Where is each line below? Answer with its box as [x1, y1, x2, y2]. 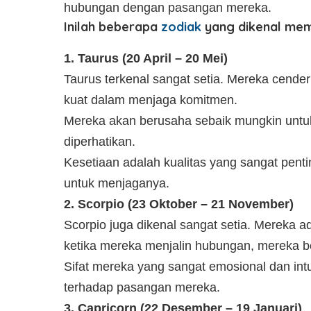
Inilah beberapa [64, 19, 161, 35]
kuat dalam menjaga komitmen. [64, 92, 237, 107]
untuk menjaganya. [64, 176, 169, 190]
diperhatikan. [64, 134, 135, 149]
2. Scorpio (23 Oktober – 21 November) [64, 196, 294, 211]
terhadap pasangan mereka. [64, 280, 220, 294]
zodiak [161, 19, 201, 35]
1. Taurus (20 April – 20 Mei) [64, 51, 228, 65]
